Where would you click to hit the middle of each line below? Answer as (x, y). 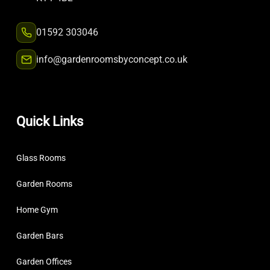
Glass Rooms (41, 158)
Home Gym (37, 210)
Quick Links (49, 122)
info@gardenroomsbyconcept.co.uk (112, 60)
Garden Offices (44, 262)
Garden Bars (39, 236)
